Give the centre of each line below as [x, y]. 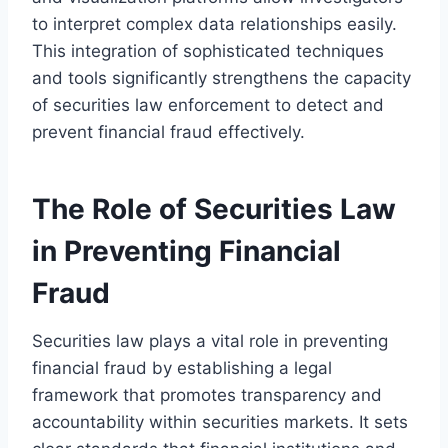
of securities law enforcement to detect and [208, 104]
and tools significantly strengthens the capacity [221, 77]
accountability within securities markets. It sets [220, 421]
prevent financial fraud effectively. [168, 131]
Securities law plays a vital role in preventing [210, 340]
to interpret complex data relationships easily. [214, 23]
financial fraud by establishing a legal [182, 367]
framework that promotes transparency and [207, 394]
